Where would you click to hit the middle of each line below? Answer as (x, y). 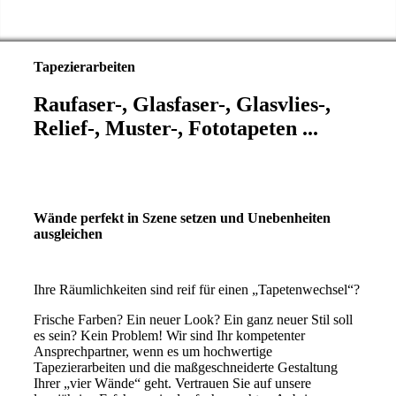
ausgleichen (68, 234)
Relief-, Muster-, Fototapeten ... (175, 128)
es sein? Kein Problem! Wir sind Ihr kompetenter (169, 336)
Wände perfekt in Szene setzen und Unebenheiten (182, 218)
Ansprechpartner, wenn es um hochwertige (152, 352)
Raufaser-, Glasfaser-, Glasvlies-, (182, 104)
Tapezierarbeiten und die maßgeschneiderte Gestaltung (185, 368)
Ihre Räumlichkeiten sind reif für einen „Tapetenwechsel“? (196, 290)
